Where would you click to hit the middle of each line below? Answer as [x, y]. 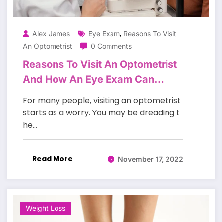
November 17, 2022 [150, 159]
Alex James [51, 34]
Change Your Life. [66, 94]
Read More [52, 159]
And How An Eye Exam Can [88, 80]
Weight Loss [45, 208]
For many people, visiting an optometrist [102, 101]
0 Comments [111, 46]
